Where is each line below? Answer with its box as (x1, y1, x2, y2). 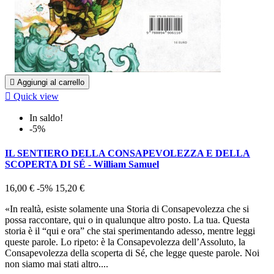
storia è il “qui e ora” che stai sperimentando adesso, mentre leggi (5, 225, 255, 236)
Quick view (13, 91, 59, 102)
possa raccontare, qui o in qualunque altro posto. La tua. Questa (5, 214, 250, 225)
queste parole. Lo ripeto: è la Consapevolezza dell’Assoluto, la (5, 236, 245, 247)
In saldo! (29, 113, 63, 124)
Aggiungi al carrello (17, 78, 84, 87)
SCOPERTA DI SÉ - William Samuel (5, 158, 159, 169)
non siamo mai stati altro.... (5, 258, 108, 269)
